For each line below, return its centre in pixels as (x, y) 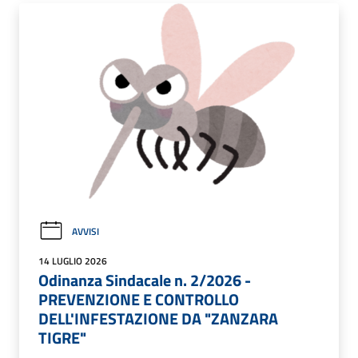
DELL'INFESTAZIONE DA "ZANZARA (158, 319)
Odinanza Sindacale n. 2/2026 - (145, 280)
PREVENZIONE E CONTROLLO (139, 300)
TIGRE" (62, 338)
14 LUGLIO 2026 (73, 261)
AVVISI (86, 231)
